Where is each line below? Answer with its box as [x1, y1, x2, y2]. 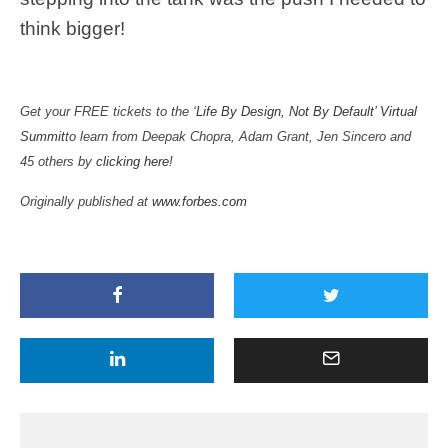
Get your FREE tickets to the [20, 103, 193, 119]
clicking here [96, 153, 169, 169]
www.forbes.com [152, 193, 247, 209]
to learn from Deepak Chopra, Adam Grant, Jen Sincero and [65, 128, 411, 144]
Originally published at [20, 193, 152, 209]
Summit [20, 128, 65, 144]
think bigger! [20, 17, 125, 39]
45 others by [20, 153, 96, 169]
